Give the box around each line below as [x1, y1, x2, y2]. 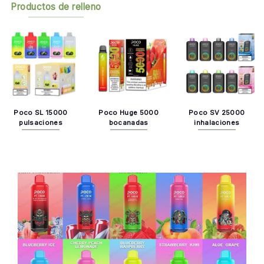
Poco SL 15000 [14, 108, 68, 117]
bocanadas [108, 118, 148, 127]
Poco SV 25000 [189, 108, 245, 117]
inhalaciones [194, 118, 240, 127]
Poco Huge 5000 [98, 108, 159, 117]
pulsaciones [19, 118, 62, 127]
